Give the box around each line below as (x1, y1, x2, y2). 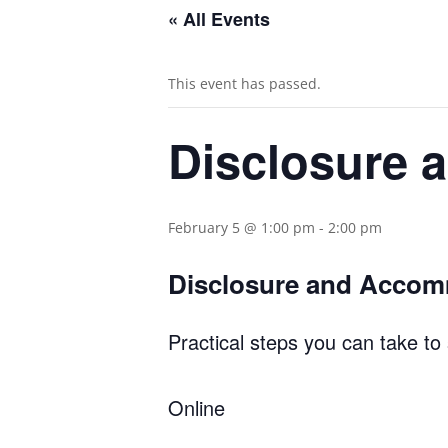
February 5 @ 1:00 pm (168, 218, 315, 237)
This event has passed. (168, 74, 321, 93)
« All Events (168, 6, 270, 32)
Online (168, 392, 225, 422)
